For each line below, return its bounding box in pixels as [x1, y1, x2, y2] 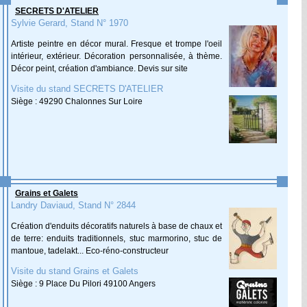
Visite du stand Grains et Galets [11, 266, 138, 276]
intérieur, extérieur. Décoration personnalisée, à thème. [11, 51, 222, 61]
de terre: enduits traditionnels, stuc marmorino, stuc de [11, 234, 222, 243]
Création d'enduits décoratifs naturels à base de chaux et [11, 221, 222, 231]
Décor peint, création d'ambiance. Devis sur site [11, 64, 188, 73]
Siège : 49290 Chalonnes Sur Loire [11, 97, 143, 106]
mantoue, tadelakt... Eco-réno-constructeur [11, 246, 169, 256]
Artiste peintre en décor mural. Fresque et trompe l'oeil [11, 39, 222, 49]
